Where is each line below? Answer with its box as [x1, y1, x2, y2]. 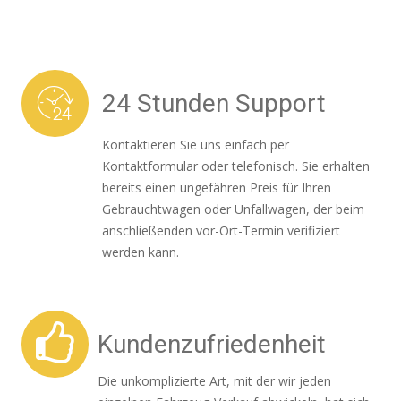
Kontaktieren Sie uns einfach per [102, 136, 289, 153]
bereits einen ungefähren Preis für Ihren [102, 179, 331, 196]
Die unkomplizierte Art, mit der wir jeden [98, 372, 331, 389]
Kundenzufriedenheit [98, 329, 326, 359]
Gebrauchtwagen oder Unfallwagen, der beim [102, 200, 364, 218]
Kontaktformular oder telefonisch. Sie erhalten [102, 158, 370, 175]
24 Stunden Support [102, 89, 326, 118]
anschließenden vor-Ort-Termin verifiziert [102, 222, 340, 239]
